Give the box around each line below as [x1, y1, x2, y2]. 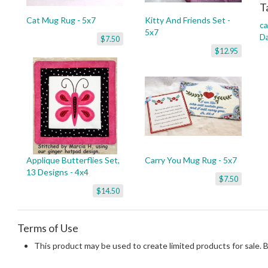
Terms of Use [17, 221, 78, 234]
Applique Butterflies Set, [26, 155, 120, 165]
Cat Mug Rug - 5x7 [26, 15, 96, 25]
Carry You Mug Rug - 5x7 [145, 155, 237, 165]
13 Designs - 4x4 [26, 167, 89, 177]
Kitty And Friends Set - [145, 15, 230, 25]
